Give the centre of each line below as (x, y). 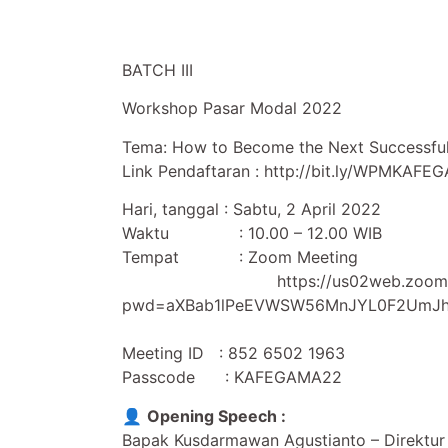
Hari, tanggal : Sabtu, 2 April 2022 (251, 209)
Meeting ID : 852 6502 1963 (233, 353)
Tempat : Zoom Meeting (240, 257)
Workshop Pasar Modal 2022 (232, 108)
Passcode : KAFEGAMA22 (232, 377)
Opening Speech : (216, 415)
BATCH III (157, 70)
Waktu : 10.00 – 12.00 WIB (252, 233)
